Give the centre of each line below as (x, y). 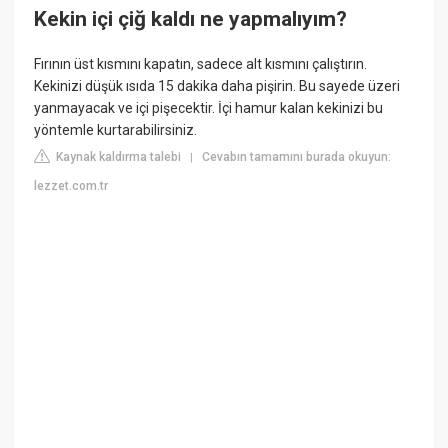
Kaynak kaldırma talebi (117, 157)
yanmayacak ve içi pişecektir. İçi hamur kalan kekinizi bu (209, 108)
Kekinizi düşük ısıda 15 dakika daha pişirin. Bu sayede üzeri (217, 86)
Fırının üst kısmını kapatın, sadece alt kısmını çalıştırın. (201, 64)
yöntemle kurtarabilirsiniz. (116, 130)
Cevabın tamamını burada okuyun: (297, 157)
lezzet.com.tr (71, 186)
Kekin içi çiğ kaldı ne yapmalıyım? (191, 18)
